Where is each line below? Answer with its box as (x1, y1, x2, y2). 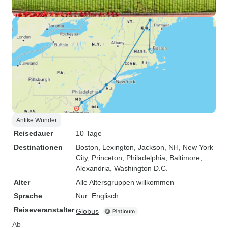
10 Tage (76, 129, 102, 137)
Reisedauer (14, 129, 53, 137)
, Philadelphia (122, 154, 165, 162)
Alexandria (76, 164, 110, 173)
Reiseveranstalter (14, 206, 74, 214)
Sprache (14, 192, 42, 200)
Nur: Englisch (76, 192, 119, 200)
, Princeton (88, 154, 122, 162)
